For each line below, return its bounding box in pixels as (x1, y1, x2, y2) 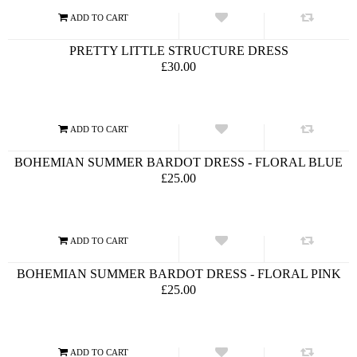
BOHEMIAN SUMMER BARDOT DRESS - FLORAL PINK (16, 266, 341, 280)
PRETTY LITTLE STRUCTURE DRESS (69, 43, 288, 57)
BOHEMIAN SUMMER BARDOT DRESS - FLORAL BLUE (14, 155, 343, 169)
